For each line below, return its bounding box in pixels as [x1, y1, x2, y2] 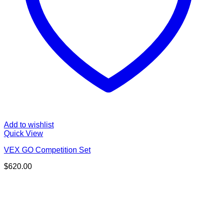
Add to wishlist [4, 120, 54, 129]
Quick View [4, 129, 43, 138]
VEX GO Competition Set [4, 145, 91, 154]
